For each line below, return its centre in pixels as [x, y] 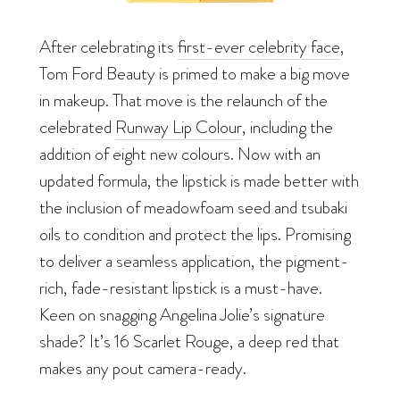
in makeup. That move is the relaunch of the [183, 100]
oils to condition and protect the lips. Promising [195, 233]
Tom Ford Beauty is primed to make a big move [195, 73]
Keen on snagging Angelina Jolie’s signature [182, 314]
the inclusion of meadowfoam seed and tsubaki [193, 207]
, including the [287, 126]
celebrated [77, 126]
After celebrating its [108, 46]
